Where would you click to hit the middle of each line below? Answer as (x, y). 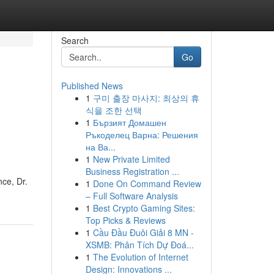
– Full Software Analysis (131, 196)
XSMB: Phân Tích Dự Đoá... (139, 245)
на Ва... (100, 147)
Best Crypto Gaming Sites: (144, 208)
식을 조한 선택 (113, 110)
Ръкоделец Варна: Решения (142, 135)
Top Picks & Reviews (125, 220)
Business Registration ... (132, 171)
